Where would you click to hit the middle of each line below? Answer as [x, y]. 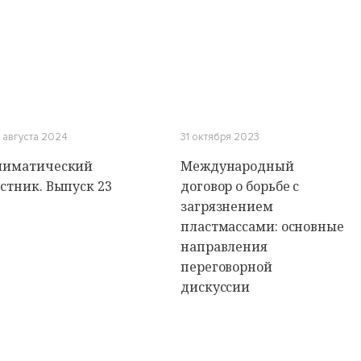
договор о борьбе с [240, 186]
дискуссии [216, 287]
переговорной [226, 267]
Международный [237, 166]
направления [224, 247]
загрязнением [227, 206]
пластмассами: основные [262, 226]
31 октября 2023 [220, 137]
